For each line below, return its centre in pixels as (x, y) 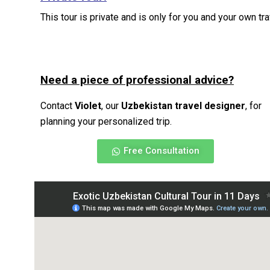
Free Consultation (162, 151)
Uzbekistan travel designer (183, 106)
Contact (58, 106)
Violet (88, 106)
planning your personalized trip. (106, 121)
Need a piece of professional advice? (137, 80)
